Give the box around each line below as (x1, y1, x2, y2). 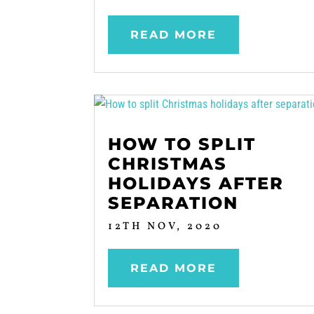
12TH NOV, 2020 (108, 219, 223, 234)
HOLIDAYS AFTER (108, 172, 285, 193)
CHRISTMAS (108, 153, 228, 174)
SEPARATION (108, 192, 239, 213)
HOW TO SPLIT (108, 133, 257, 154)
